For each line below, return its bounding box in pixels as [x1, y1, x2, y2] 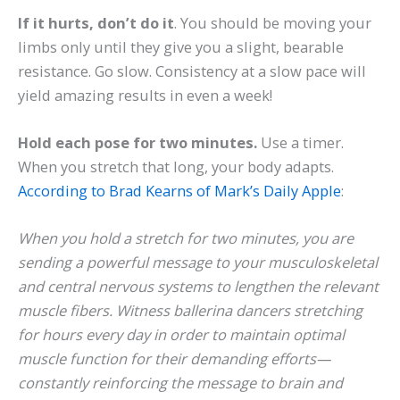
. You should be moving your [174, 12, 371, 33]
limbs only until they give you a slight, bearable [18, 36, 344, 57]
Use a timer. [261, 132, 344, 154]
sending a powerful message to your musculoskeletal [18, 252, 378, 273]
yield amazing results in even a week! [18, 84, 272, 105]
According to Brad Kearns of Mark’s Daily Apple [18, 180, 341, 202]
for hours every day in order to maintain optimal [18, 324, 345, 346]
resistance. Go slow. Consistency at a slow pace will [18, 60, 366, 81]
